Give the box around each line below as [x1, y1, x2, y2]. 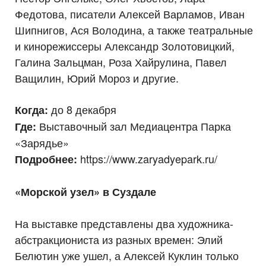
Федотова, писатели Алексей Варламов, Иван [15, 5, 245, 21]
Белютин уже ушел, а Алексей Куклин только [15, 247, 239, 263]
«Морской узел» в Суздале [15, 183, 156, 199]
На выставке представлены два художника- [15, 215, 233, 231]
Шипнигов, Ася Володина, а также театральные [15, 21, 253, 37]
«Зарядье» [15, 134, 69, 150]
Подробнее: [15, 151, 77, 167]
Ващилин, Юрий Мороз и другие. [15, 69, 179, 85]
